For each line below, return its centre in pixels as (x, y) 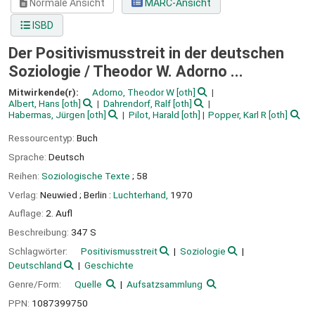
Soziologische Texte (86, 175)
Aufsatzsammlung (164, 284)
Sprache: (28, 156)
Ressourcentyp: (43, 138)
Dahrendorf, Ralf (137, 104)
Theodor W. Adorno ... (168, 72)
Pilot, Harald (154, 115)
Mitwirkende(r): (45, 92)
